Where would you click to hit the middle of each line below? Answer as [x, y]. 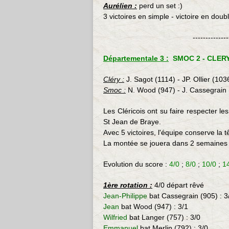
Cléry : [114, 79]
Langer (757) [163, 217]
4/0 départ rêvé [178, 185]
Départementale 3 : [136, 58]
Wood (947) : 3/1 [161, 207]
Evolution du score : [136, 164]
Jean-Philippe [125, 196]
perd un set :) [160, 6]
